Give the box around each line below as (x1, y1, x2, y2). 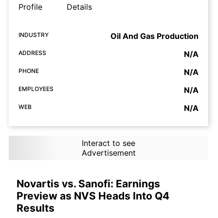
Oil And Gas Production (110, 31, 199, 41)
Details (67, 2, 92, 12)
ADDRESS (18, 49, 46, 57)
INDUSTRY (18, 31, 49, 39)
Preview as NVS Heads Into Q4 (17, 190, 169, 202)
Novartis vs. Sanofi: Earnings (17, 178, 160, 190)
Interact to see (81, 138, 135, 148)
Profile (18, 2, 42, 12)
